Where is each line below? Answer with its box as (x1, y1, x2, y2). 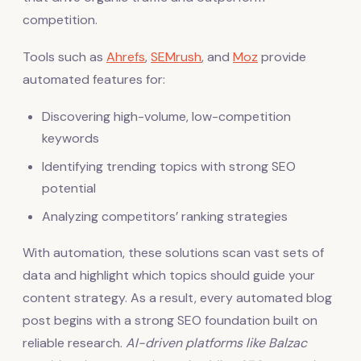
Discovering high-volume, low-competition (42, 107, 291, 125)
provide (258, 48, 306, 65)
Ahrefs (106, 48, 145, 65)
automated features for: (23, 70, 165, 88)
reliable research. (23, 334, 126, 351)
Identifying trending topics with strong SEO (42, 157, 296, 175)
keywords (42, 129, 99, 147)
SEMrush (151, 48, 201, 65)
